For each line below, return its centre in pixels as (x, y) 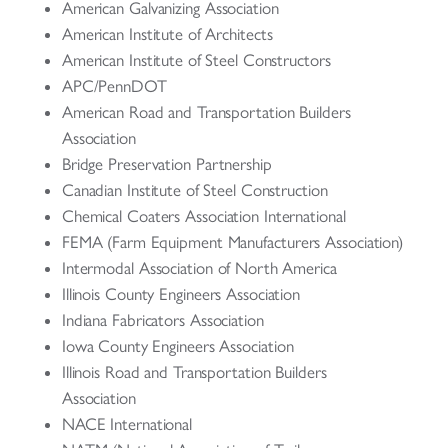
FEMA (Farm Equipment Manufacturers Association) (232, 241)
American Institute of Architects (167, 33)
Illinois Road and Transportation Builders (194, 371)
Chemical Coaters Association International (203, 215)
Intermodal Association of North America (199, 267)
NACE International (127, 423)
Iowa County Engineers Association (177, 345)
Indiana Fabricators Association (162, 319)
